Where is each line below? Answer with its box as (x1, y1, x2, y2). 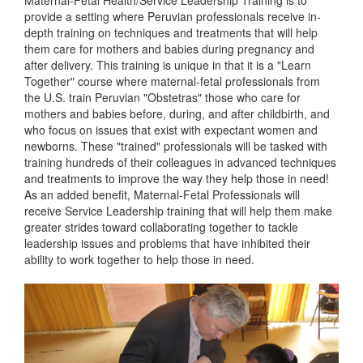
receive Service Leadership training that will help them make (24, 203, 332, 219)
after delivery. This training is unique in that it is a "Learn (24, 57, 311, 73)
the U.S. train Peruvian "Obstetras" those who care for (24, 89, 301, 105)
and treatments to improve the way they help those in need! (24, 170, 329, 186)
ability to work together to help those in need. (24, 251, 254, 267)
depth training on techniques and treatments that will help (24, 24, 318, 41)
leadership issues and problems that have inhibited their (24, 235, 310, 251)
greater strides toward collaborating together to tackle (24, 219, 298, 235)
